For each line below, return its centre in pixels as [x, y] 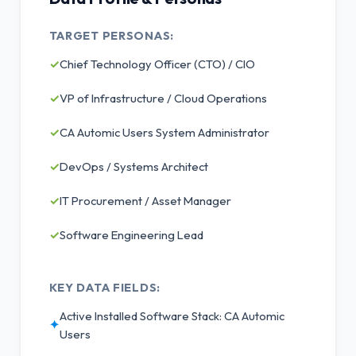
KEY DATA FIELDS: [105, 287]
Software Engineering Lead [131, 234]
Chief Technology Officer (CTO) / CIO [157, 64]
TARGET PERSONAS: [112, 35]
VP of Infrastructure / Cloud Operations [163, 98]
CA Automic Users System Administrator [164, 132]
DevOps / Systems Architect [133, 166]
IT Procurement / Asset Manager [145, 200]
